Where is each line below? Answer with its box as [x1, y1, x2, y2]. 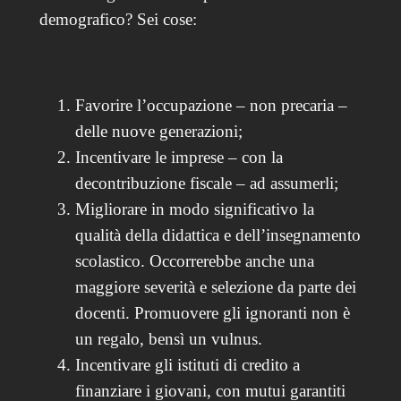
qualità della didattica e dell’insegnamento [74, 225, 361, 244]
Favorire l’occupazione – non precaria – [74, 95, 347, 115]
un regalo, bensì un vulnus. [74, 328, 262, 348]
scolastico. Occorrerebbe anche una [74, 251, 314, 270]
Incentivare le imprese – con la [74, 147, 283, 166]
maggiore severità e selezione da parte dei [74, 277, 356, 296]
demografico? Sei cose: [38, 9, 197, 29]
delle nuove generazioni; [74, 121, 243, 141]
